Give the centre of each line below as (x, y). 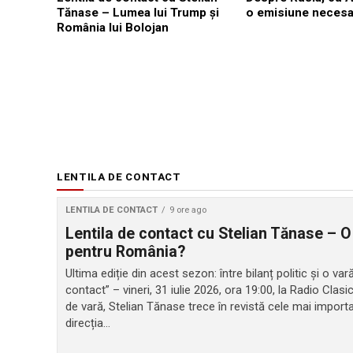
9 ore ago (188, 210)
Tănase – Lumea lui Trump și (138, 13)
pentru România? (125, 251)
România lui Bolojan (113, 28)
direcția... (88, 323)
